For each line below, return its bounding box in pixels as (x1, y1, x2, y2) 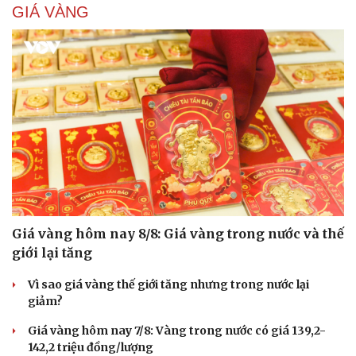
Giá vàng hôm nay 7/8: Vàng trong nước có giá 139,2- (28, 323, 326, 339)
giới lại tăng (12, 245, 92, 261)
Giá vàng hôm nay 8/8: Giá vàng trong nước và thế (12, 226, 344, 242)
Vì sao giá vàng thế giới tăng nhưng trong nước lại (28, 277, 309, 292)
